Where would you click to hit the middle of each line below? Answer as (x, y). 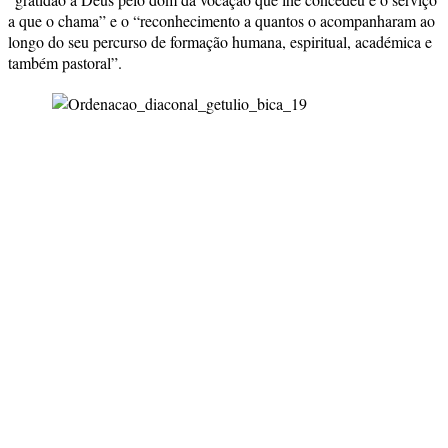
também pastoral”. (65, 62)
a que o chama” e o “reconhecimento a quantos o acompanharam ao (221, 20)
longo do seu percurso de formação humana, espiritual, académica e (220, 41)
